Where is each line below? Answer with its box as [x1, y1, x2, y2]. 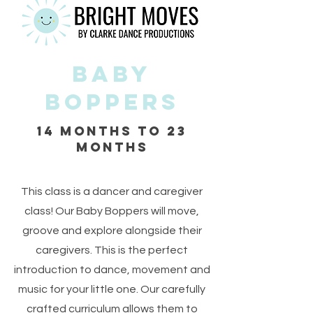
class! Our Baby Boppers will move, [24, 205, 199, 217]
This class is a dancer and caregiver [21, 186, 203, 197]
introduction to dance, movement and [13, 264, 210, 275]
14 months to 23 [37, 123, 187, 139]
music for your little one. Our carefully [18, 284, 205, 295]
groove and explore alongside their [22, 225, 202, 236]
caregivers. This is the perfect [36, 245, 188, 256]
